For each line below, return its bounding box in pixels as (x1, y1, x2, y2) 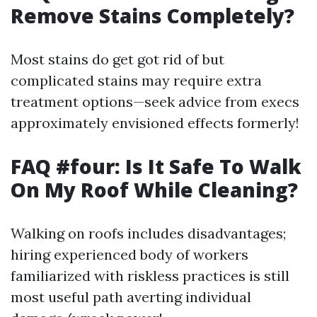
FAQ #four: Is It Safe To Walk (11, 153, 301, 180)
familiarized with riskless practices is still (11, 267, 289, 284)
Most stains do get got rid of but (11, 50, 224, 68)
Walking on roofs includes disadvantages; (11, 224, 286, 242)
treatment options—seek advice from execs (11, 93, 299, 110)
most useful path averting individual (11, 288, 251, 306)
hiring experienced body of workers (11, 246, 248, 263)
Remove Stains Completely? (11, 2, 294, 29)
